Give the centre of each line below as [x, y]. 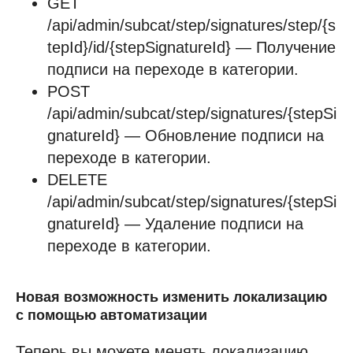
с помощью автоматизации [111, 316]
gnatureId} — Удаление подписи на [175, 224]
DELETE [77, 180]
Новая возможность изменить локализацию [171, 297]
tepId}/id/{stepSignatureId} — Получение [191, 48]
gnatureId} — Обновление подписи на [186, 136]
